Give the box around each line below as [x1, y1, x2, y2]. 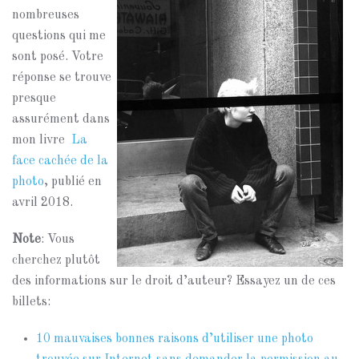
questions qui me [12, 30, 106, 42]
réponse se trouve [12, 71, 111, 84]
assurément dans [12, 113, 110, 126]
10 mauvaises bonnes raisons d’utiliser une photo [36, 333, 313, 345]
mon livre [12, 134, 71, 147]
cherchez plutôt [12, 254, 100, 267]
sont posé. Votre [12, 50, 103, 63]
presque [12, 92, 56, 105]
